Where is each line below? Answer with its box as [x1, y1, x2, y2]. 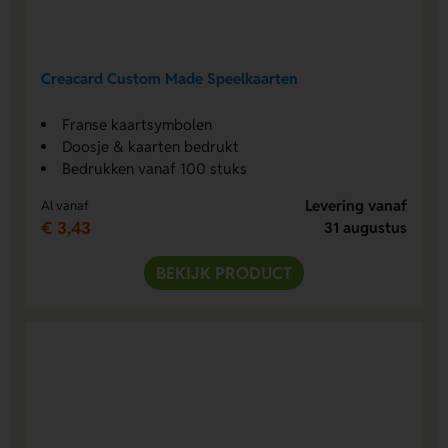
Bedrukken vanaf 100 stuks [62, 158, 248, 178]
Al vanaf [41, 196, 90, 214]
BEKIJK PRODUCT [156, 261, 292, 284]
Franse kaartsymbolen [62, 114, 213, 134]
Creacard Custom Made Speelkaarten [41, 69, 299, 89]
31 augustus [323, 217, 407, 237]
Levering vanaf [304, 195, 407, 215]
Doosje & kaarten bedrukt [62, 136, 240, 156]
